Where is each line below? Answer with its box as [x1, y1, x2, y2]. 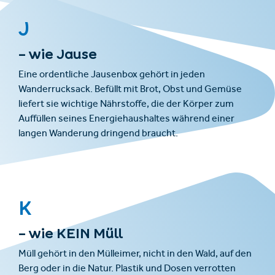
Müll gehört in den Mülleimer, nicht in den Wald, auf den [18, 249, 252, 260]
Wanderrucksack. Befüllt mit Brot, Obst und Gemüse [18, 85, 242, 95]
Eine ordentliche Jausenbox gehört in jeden [18, 70, 205, 80]
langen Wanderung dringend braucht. [18, 129, 178, 139]
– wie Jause [18, 48, 97, 59]
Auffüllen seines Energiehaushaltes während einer [18, 114, 234, 125]
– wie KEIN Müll [18, 228, 123, 238]
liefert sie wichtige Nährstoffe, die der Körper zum [18, 99, 234, 110]
